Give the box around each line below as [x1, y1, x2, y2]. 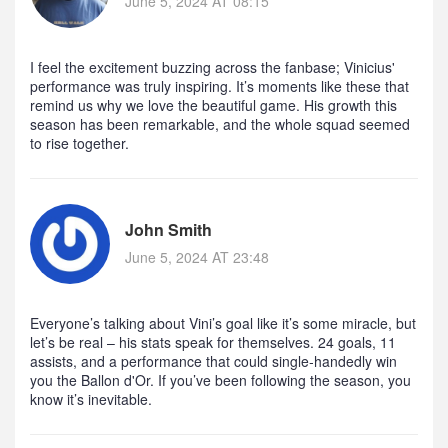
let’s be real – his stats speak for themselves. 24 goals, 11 [30, 332, 396, 353]
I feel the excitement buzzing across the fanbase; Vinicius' [30, 57, 395, 78]
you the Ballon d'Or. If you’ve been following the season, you [30, 370, 411, 391]
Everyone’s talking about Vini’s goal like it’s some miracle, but [30, 313, 416, 334]
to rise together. [30, 133, 129, 154]
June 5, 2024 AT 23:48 [125, 247, 269, 268]
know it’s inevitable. [30, 389, 152, 410]
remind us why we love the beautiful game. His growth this [30, 95, 397, 116]
